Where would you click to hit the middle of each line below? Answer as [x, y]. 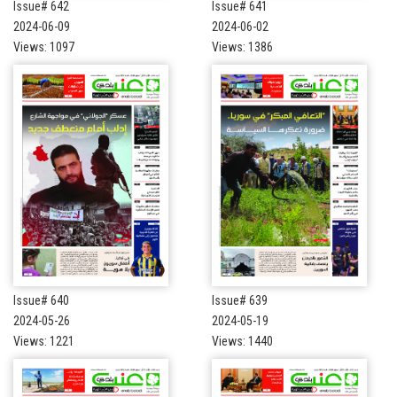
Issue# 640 [41, 300]
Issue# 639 [240, 300]
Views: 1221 [44, 341]
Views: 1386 [242, 47]
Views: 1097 [44, 47]
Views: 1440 [242, 341]
